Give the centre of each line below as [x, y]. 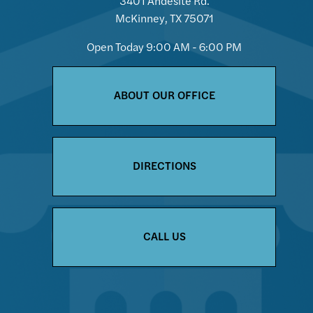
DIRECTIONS [164, 166]
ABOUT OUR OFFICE [164, 95]
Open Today [116, 47]
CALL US [164, 236]
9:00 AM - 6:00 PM [194, 47]
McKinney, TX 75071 [164, 18]
